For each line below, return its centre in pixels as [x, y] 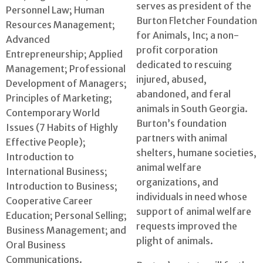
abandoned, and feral [183, 94]
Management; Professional [66, 69]
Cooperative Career [49, 201]
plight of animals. [175, 240]
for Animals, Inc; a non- [188, 35]
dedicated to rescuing [184, 64]
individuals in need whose [192, 196]
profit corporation [177, 50]
